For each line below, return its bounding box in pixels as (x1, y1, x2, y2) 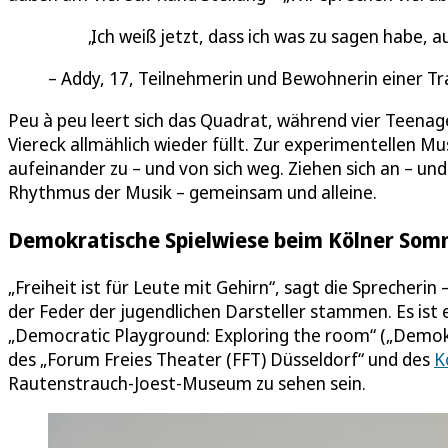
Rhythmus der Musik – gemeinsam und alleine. (8, 179, 377, 204)
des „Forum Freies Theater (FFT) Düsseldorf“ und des (8, 347, 434, 372)
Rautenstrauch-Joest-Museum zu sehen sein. (8, 371, 366, 396)
